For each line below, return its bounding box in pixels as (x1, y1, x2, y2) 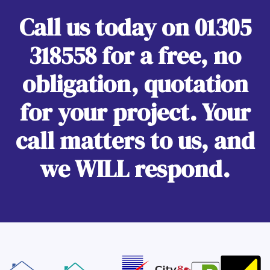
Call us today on (19, 10, 195, 43)
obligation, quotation (22, 67, 248, 100)
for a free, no (96, 39, 241, 72)
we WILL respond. (40, 152, 230, 185)
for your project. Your (19, 95, 251, 128)
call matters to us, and (15, 124, 255, 157)
